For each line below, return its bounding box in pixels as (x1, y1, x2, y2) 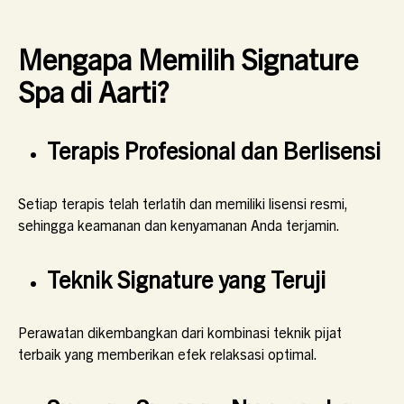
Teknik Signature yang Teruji (47, 263, 326, 293)
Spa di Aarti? (18, 72, 169, 108)
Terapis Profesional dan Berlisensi (47, 134, 381, 164)
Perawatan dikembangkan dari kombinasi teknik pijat (18, 323, 342, 341)
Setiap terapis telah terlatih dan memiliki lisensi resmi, (18, 194, 348, 212)
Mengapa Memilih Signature (18, 40, 358, 76)
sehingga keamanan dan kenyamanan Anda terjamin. (18, 216, 340, 234)
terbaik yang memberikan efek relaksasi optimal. (18, 344, 317, 363)
